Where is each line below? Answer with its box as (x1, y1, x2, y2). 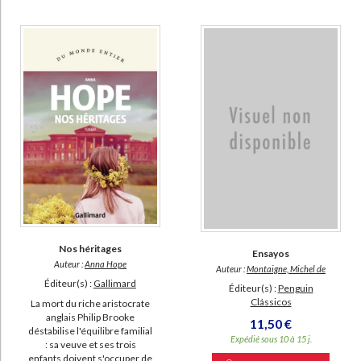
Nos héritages (59, 242, 122, 255)
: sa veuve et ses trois (44, 338, 136, 351)
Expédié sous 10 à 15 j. (230, 333, 312, 344)
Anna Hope (85, 258, 127, 269)
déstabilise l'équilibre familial (28, 324, 152, 337)
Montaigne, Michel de (247, 263, 326, 274)
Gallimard (93, 276, 136, 289)
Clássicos (250, 295, 292, 308)
